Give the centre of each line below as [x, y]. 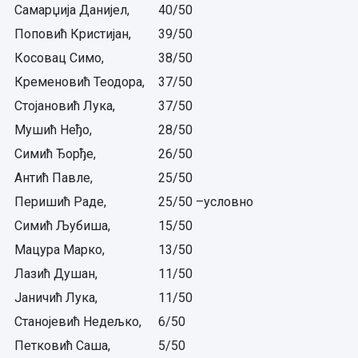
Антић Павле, [54, 178]
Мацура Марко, [60, 250]
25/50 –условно [206, 202]
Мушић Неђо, [53, 130]
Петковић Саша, [62, 346]
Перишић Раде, [60, 202]
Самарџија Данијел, [72, 10]
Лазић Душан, [56, 274]
